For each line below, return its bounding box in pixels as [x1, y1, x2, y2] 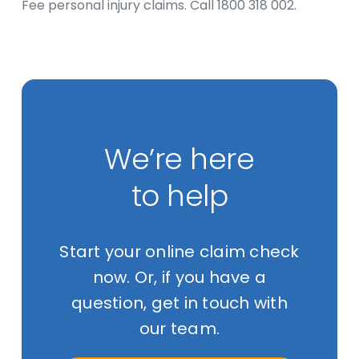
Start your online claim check [59, 240, 300, 263]
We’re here [104, 139, 255, 179]
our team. [139, 317, 220, 340]
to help [131, 175, 228, 216]
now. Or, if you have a [92, 266, 267, 288]
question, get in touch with [71, 292, 288, 314]
